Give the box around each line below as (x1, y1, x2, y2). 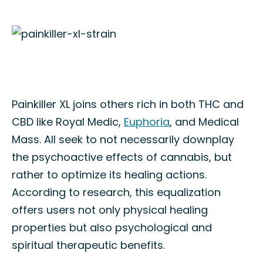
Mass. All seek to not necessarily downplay (12, 132, 234, 147)
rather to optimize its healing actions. (12, 167, 207, 182)
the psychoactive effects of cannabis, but (12, 150, 232, 164)
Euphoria (124, 114, 170, 129)
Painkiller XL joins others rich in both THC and (12, 97, 244, 112)
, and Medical (170, 114, 239, 129)
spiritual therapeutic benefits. (12, 238, 165, 252)
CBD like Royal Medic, (12, 114, 124, 129)
